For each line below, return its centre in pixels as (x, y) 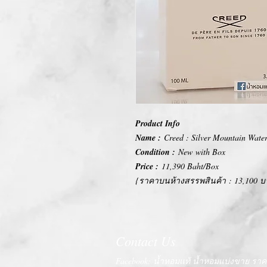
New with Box (200, 151)
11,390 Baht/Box (189, 166)
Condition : (155, 152)
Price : (147, 166)
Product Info (158, 123)
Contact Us (146, 240)
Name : (150, 137)
